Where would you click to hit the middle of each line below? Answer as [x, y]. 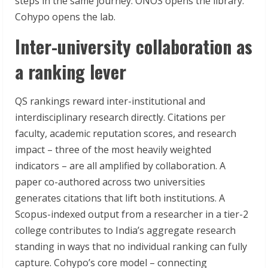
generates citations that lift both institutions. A [120, 198]
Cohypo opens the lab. [65, 17]
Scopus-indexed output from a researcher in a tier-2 [132, 214]
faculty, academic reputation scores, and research [126, 134]
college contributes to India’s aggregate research [125, 231]
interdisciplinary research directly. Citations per [120, 118]
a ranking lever [71, 72]
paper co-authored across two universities [110, 182]
